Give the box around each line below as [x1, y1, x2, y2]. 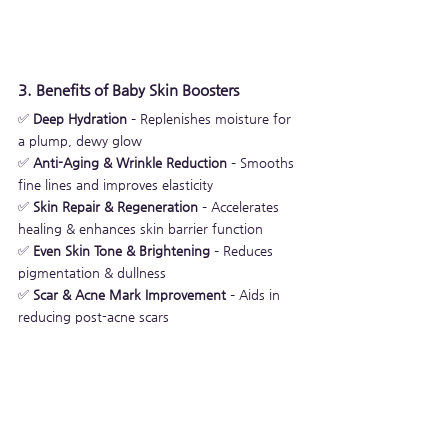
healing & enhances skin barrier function [18, 220, 263, 236]
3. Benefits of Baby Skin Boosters [18, 80, 239, 98]
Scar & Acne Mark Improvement [33, 286, 226, 302]
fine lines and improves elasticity [18, 176, 213, 192]
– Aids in [226, 286, 284, 302]
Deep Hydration [33, 110, 127, 126]
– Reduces [210, 242, 277, 258]
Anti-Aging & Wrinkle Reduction [33, 154, 227, 170]
